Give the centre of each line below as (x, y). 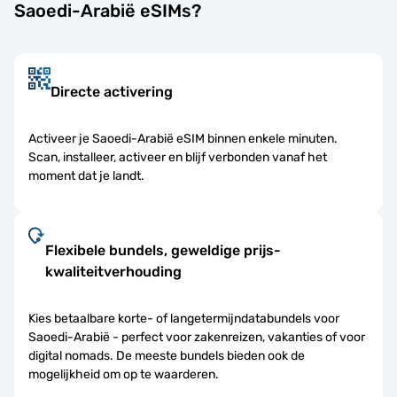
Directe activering (112, 91)
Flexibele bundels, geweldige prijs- (163, 250)
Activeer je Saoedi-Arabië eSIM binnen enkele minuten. (183, 138)
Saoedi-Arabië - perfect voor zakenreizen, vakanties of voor (197, 337)
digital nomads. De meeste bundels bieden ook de (167, 355)
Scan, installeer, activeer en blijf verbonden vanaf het (178, 157)
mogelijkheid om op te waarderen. (124, 374)
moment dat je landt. (86, 175)
